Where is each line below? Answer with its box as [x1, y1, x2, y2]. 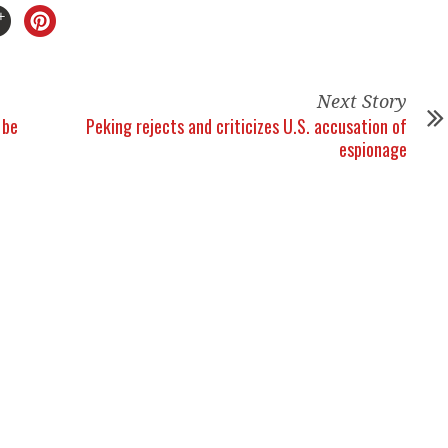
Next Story [317, 91, 407, 112]
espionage [339, 136, 407, 162]
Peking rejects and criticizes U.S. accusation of [86, 113, 407, 139]
